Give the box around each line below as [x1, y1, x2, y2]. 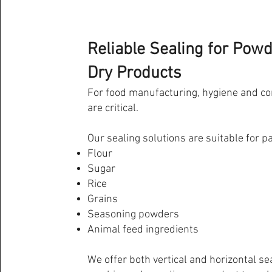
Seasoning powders [87, 208, 180, 221]
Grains [87, 193, 118, 206]
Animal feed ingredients [87, 223, 199, 236]
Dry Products [87, 63, 182, 84]
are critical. [87, 102, 139, 115]
